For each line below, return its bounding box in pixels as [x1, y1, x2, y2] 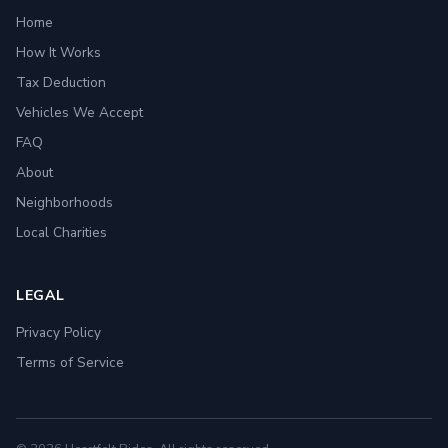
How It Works [16, 43, 101, 62]
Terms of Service [16, 353, 124, 372]
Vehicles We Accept [16, 103, 143, 122]
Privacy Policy [16, 323, 101, 342]
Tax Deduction [16, 73, 106, 92]
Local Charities [16, 223, 107, 242]
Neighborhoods [16, 193, 113, 212]
